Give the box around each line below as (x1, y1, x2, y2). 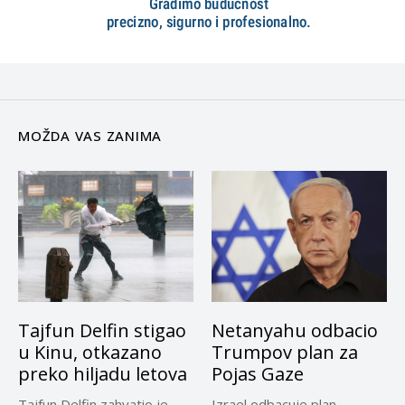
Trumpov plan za (212, 340, 358, 365)
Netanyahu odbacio (212, 318, 378, 344)
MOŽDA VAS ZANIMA (18, 126, 162, 145)
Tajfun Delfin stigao (18, 318, 186, 344)
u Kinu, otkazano (18, 340, 162, 365)
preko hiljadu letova (18, 362, 187, 387)
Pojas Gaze (212, 362, 304, 387)
